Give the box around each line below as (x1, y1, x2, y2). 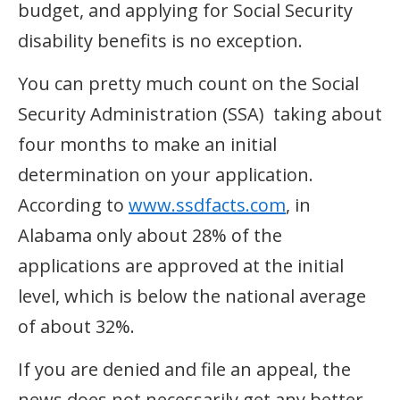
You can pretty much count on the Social (18, 71, 359, 96)
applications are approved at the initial (18, 253, 344, 278)
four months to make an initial (18, 131, 277, 156)
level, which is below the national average (18, 283, 366, 308)
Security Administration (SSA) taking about (18, 101, 382, 126)
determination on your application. (18, 162, 318, 187)
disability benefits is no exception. (18, 28, 303, 53)
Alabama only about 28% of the (18, 222, 282, 247)
